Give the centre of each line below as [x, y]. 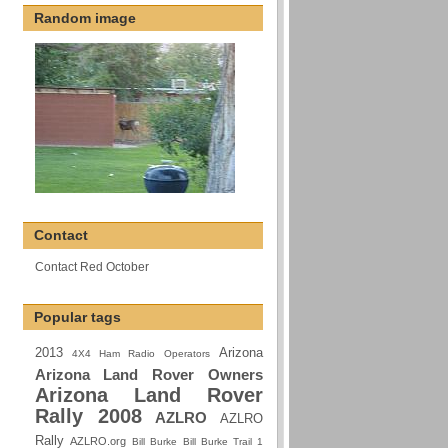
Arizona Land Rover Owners [148, 374]
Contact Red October [91, 267]
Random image [85, 18]
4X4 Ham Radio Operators [140, 353]
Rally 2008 [88, 415]
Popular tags [78, 316]
